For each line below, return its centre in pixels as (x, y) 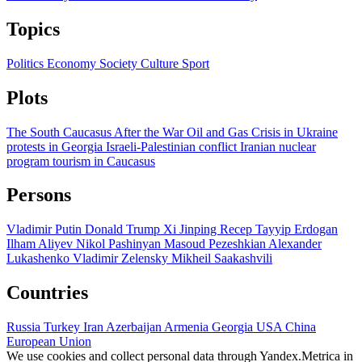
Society (120, 63)
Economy (73, 63)
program (29, 161)
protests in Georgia (56, 146)
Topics (33, 29)
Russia (25, 327)
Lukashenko (40, 259)
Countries (47, 293)
